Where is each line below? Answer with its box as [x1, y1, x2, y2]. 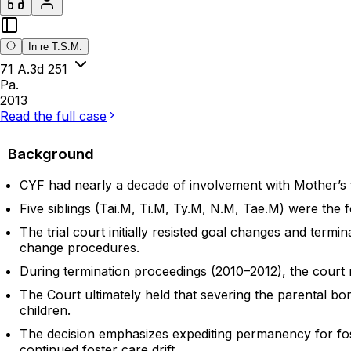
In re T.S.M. [28, 41, 82, 52]
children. [20, 302, 71, 319]
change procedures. [20, 240, 139, 256]
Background [8, 144, 94, 163]
